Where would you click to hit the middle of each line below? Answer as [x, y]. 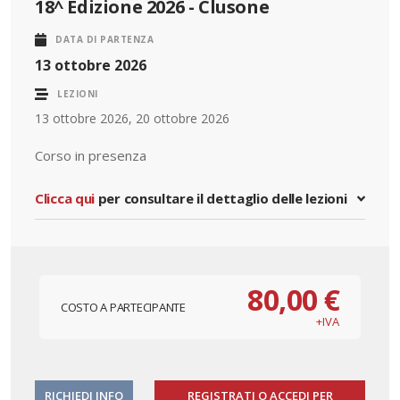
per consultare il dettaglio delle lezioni [221, 198]
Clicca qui [65, 198]
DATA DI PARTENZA [105, 39]
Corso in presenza [91, 155]
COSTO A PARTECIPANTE [123, 307]
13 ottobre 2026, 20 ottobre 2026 [132, 118]
